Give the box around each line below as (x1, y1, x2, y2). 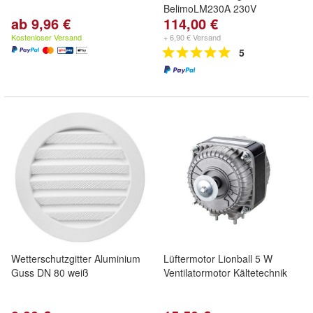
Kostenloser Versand (11, 31, 82, 43)
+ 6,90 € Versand (163, 31, 221, 43)
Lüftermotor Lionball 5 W (163, 252, 272, 265)
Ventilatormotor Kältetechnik (163, 265, 287, 279)
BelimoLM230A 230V (163, 1, 256, 15)
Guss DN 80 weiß (11, 265, 89, 279)
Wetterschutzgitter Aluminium (11, 252, 140, 265)
